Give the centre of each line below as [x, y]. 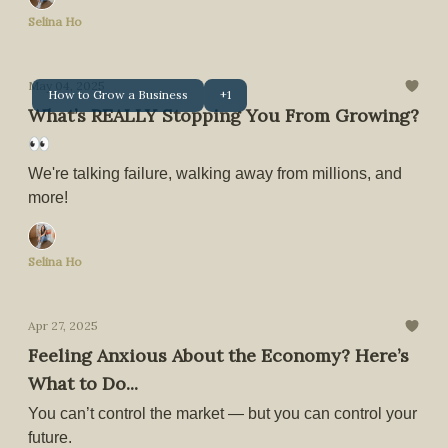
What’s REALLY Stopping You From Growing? [223, 115]
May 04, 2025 [66, 85]
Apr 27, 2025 [63, 325]
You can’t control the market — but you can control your [222, 413]
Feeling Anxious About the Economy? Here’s [218, 355]
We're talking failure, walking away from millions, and [215, 173]
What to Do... [83, 383]
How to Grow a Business [118, 94]
